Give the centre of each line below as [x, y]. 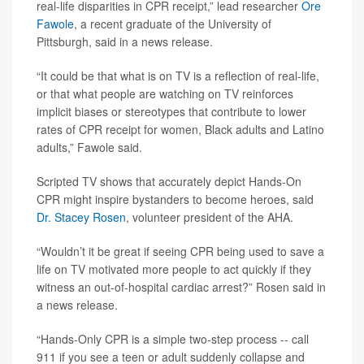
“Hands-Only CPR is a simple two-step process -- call [173, 339]
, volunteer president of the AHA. [210, 217]
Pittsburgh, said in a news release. [125, 42]
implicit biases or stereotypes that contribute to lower [171, 112]
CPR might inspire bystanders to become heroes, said [175, 199]
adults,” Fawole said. [89, 147]
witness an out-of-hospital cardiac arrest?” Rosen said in [181, 287]
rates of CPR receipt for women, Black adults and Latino [180, 130]
